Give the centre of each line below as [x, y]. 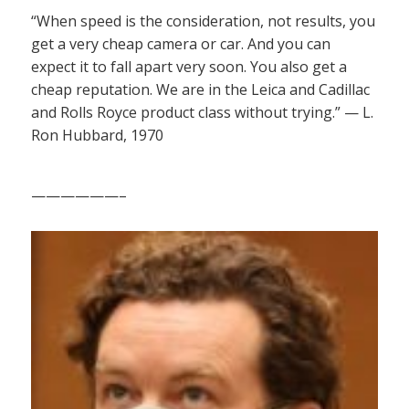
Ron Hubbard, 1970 [97, 135]
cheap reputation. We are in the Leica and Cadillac [200, 89]
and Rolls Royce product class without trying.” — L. [202, 112]
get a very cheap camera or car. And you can [181, 43]
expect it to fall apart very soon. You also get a [189, 66]
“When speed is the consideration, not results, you [203, 21]
